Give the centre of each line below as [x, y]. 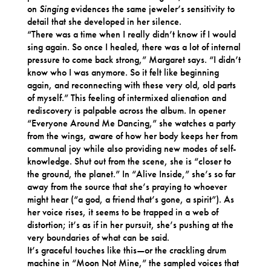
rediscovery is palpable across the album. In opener [126, 110]
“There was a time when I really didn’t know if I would [131, 34]
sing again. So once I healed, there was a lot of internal [134, 47]
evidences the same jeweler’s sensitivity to [151, 8]
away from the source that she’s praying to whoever [127, 186]
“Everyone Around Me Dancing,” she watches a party [131, 123]
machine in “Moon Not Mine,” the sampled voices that [133, 263]
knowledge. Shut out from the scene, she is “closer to [129, 161]
